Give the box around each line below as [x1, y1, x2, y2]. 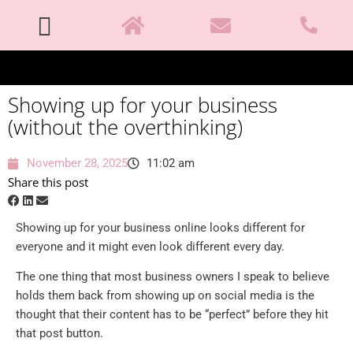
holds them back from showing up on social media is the [16, 288, 314, 303]
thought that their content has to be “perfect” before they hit [16, 307, 329, 322]
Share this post [8, 174, 88, 190]
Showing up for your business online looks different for [16, 221, 305, 235]
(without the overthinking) [8, 113, 243, 141]
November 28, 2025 [26, 156, 128, 170]
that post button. [16, 326, 103, 341]
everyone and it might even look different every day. [16, 240, 284, 254]
